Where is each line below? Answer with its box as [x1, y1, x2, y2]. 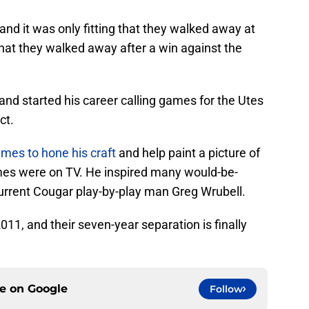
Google [28, 282, 68, 296]
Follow [210, 283, 243, 296]
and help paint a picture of [116, 146, 260, 161]
